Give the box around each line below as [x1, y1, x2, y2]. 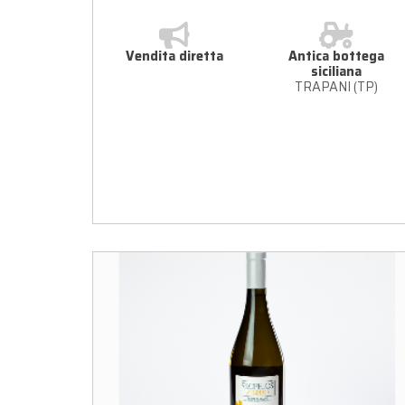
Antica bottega [287, 45, 384, 66]
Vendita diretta [125, 45, 223, 66]
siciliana [310, 61, 362, 81]
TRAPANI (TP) [294, 76, 378, 97]
